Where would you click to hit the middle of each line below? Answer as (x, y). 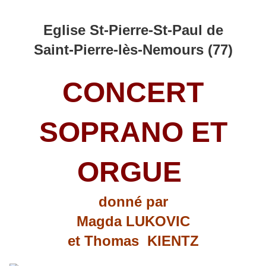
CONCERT (133, 93)
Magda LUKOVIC (133, 221)
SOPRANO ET (133, 132)
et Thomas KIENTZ (133, 241)
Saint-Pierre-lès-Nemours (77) (133, 50)
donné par (133, 202)
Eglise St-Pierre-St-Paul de (133, 30)
